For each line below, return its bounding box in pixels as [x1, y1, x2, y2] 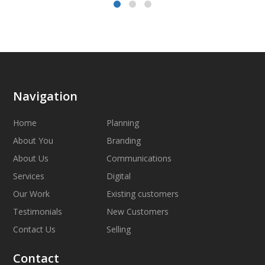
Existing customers [106, 188, 179, 199]
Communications [106, 153, 172, 164]
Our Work [13, 188, 50, 199]
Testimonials [13, 206, 63, 217]
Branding [106, 135, 141, 146]
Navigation [13, 88, 78, 104]
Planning [106, 117, 140, 128]
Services [13, 170, 45, 182]
